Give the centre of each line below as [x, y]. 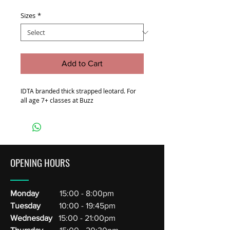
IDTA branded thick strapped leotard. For [78, 91]
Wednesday [31, 218]
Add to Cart [82, 63]
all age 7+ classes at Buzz [57, 100]
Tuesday [26, 206]
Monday [26, 193]
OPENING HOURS [40, 162]
